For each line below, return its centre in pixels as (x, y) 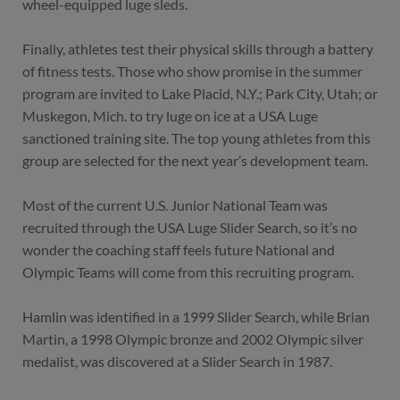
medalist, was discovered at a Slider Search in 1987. (177, 362)
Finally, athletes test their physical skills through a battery (198, 49)
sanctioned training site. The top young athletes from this (196, 138)
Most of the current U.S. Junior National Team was (175, 205)
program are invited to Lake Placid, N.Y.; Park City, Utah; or (200, 94)
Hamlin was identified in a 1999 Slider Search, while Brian (196, 317)
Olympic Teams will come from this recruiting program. (188, 272)
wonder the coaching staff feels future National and (179, 250)
